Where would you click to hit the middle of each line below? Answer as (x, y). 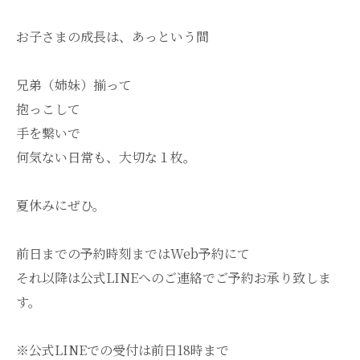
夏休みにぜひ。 (61, 205)
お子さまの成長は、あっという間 (112, 37)
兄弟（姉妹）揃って (74, 85)
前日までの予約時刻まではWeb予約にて (133, 254)
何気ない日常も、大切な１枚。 (106, 157)
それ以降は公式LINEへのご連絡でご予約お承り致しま (174, 278)
